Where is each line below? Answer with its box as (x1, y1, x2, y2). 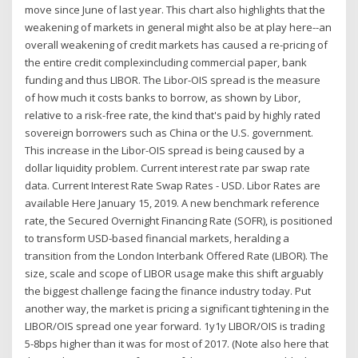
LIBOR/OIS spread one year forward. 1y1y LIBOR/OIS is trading (25, 318, 325, 333)
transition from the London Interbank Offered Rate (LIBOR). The (25, 248, 329, 263)
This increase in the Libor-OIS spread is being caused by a (25, 142, 305, 157)
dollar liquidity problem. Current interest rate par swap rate (25, 160, 311, 175)
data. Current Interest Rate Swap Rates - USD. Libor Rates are (25, 177, 321, 193)
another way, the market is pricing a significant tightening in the (25, 300, 330, 316)
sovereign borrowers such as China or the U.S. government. (25, 125, 314, 140)
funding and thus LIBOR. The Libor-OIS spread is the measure (25, 72, 321, 87)
